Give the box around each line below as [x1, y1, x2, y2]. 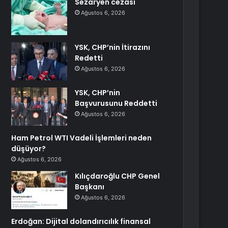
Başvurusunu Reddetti [75, 98, 158, 108]
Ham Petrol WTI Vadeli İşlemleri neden [11, 133, 152, 143]
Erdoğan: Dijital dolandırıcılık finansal [11, 216, 151, 226]
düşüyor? [11, 144, 46, 154]
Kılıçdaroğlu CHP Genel [75, 171, 160, 181]
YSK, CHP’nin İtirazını [75, 42, 151, 52]
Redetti [75, 53, 103, 63]
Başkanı [75, 182, 105, 192]
